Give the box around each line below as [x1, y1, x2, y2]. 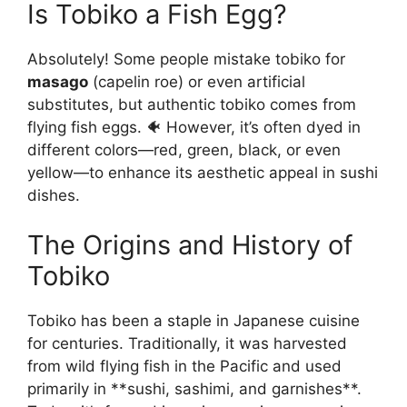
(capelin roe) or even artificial [88, 72, 305, 91]
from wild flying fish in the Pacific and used [27, 357, 342, 376]
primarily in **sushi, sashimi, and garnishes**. [27, 380, 362, 399]
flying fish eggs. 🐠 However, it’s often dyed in [27, 117, 361, 136]
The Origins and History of [27, 229, 352, 262]
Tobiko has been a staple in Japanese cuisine [27, 312, 360, 331]
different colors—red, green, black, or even [27, 140, 341, 159]
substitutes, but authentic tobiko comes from [27, 94, 356, 114]
